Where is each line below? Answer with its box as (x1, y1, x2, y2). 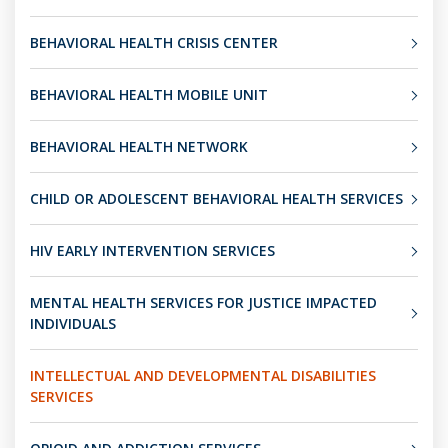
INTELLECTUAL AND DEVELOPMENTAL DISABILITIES (30, 366, 376, 385)
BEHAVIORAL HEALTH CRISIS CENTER (30, 33, 278, 52)
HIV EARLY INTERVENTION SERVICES (30, 241, 275, 260)
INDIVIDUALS (30, 314, 116, 333)
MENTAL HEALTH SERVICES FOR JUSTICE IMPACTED (30, 293, 377, 312)
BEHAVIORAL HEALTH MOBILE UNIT (30, 85, 268, 104)
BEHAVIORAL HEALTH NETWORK (30, 137, 248, 156)
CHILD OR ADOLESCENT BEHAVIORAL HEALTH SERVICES (30, 189, 403, 208)
